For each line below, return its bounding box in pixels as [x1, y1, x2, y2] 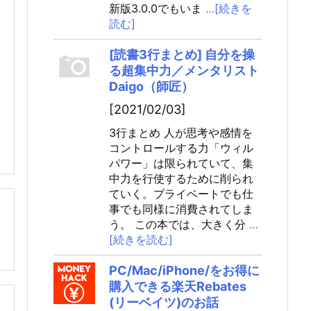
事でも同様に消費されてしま [109, 202, 253, 216]
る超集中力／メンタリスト [109, 63, 259, 78]
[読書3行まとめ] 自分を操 [109, 47, 255, 62]
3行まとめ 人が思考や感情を [109, 126, 253, 140]
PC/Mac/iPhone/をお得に [109, 263, 260, 278]
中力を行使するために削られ [109, 171, 253, 185]
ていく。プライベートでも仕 [109, 187, 253, 201]
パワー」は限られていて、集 [109, 156, 253, 170]
